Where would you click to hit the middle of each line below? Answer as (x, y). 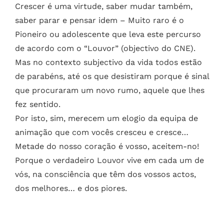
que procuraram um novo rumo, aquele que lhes (110, 90)
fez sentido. (38, 104)
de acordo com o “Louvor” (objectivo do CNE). (105, 48)
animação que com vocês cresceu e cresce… (102, 132)
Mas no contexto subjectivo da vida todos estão (108, 62)
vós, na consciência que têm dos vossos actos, (105, 174)
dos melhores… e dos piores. (71, 188)
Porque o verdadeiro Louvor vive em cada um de (109, 160)
